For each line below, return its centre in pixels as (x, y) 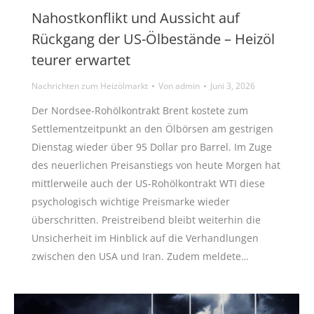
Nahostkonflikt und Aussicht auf (136, 18)
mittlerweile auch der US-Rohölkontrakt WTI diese (148, 184)
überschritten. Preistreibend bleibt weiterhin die (146, 220)
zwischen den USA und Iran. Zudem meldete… (140, 257)
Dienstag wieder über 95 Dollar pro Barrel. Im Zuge (152, 147)
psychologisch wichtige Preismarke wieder (131, 202)
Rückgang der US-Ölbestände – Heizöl (153, 39)
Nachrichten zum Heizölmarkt (90, 86)
